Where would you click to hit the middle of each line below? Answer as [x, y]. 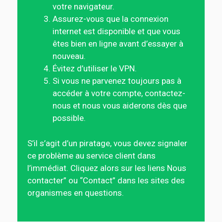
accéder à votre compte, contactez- [119, 93]
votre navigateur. [83, 6]
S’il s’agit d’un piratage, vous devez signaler [107, 143]
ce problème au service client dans [91, 155]
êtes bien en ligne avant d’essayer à [118, 44]
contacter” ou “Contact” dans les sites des [106, 180]
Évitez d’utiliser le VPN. [95, 68]
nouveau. [69, 56]
